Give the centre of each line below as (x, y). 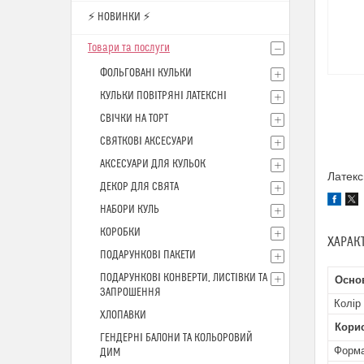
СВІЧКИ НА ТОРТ (134, 119)
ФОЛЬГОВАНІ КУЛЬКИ (146, 73)
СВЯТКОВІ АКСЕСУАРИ (147, 141)
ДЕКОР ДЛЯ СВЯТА (139, 187)
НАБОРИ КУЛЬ (130, 210)
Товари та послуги (129, 48)
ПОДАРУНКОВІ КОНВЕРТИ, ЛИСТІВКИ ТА (184, 278)
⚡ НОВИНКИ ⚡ (119, 17)
